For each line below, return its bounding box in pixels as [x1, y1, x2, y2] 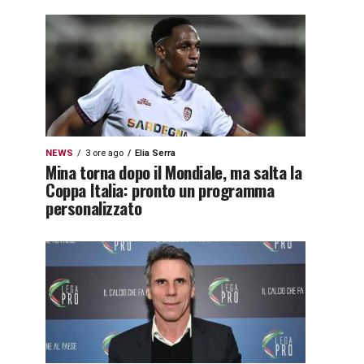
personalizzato [45, 195, 142, 220]
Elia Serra [135, 148, 175, 158]
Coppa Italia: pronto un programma [45, 177, 275, 202]
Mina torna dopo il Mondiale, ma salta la [45, 159, 302, 184]
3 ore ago [85, 148, 123, 158]
